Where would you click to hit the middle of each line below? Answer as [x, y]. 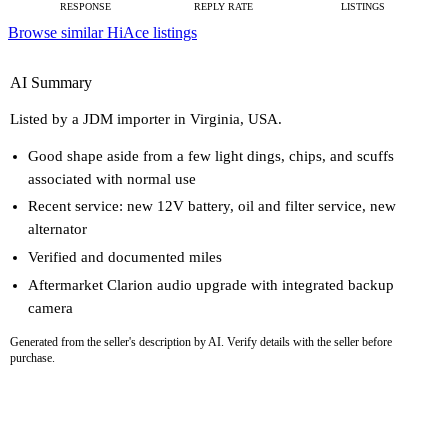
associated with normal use [112, 178]
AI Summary [51, 83]
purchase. [32, 358]
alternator [57, 229]
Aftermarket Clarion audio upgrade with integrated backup [211, 284]
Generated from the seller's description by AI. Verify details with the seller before [201, 342]
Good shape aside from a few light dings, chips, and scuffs [211, 155]
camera [50, 307]
